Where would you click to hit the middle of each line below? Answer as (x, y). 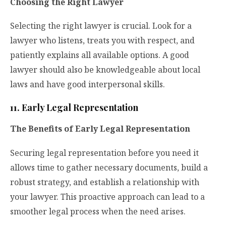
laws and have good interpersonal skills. (88, 84)
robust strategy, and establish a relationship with (105, 182)
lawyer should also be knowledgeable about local (105, 69)
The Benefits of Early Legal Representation (100, 129)
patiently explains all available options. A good (100, 55)
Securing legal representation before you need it (104, 153)
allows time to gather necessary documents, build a (109, 167)
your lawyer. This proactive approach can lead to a (107, 196)
